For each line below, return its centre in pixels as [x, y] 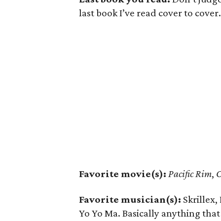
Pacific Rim [190, 174]
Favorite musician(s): [130, 199]
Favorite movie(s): [123, 174]
